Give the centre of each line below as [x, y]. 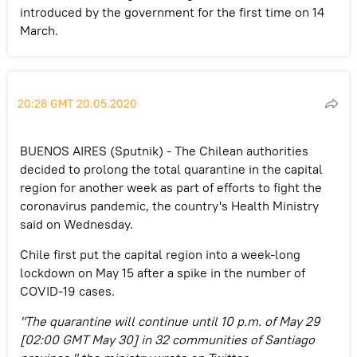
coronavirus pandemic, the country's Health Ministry [169, 205]
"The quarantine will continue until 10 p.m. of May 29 [170, 321]
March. [39, 30]
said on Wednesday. [76, 224]
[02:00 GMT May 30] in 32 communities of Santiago [167, 339]
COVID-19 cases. [67, 290]
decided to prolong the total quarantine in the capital [171, 169]
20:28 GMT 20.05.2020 [77, 103]
